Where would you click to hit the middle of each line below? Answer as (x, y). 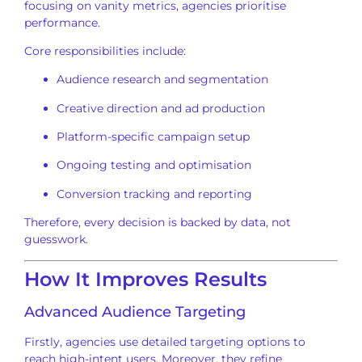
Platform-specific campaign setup (153, 137)
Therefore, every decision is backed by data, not (158, 223)
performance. (62, 22)
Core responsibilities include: (105, 51)
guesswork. (56, 240)
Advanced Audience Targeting (135, 311)
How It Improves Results (145, 279)
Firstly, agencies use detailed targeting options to (165, 341)
